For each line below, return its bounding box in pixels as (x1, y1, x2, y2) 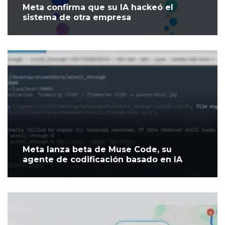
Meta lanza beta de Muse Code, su (23, 145, 172, 155)
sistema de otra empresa (23, 13, 131, 23)
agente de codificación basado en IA (23, 155, 182, 165)
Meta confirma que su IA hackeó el (23, 3, 173, 13)
